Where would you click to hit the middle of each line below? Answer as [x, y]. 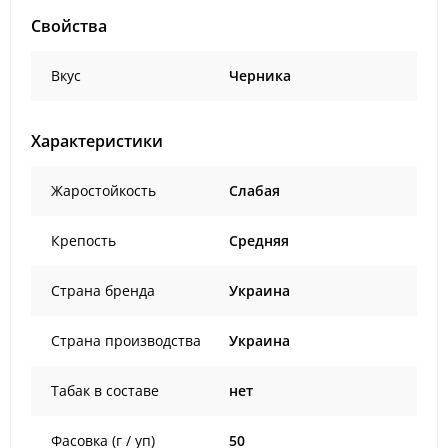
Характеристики [97, 141]
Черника [260, 75]
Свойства [69, 26]
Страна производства [126, 340]
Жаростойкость [103, 190]
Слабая [254, 190]
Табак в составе [105, 390]
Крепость [83, 240]
